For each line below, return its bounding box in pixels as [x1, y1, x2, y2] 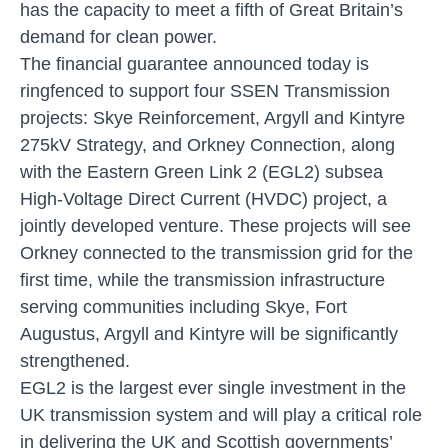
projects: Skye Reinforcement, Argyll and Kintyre [20, 107, 405, 128]
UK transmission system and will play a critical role [20, 404, 422, 425]
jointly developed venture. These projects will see [20, 215, 411, 236]
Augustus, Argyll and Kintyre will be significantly [20, 323, 398, 344]
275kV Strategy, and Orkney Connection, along [20, 134, 395, 155]
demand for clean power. [20, 26, 217, 47]
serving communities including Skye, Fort [20, 296, 347, 317]
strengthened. [20, 350, 130, 371]
